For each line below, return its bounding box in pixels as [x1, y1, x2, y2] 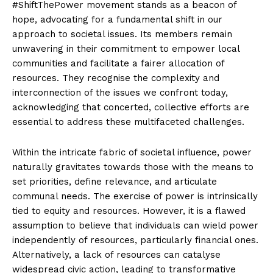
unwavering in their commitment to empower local [12, 43, 239, 54]
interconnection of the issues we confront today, [12, 87, 228, 98]
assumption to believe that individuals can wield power [12, 219, 258, 231]
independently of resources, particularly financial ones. [12, 234, 258, 246]
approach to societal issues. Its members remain [12, 28, 232, 40]
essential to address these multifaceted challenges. [12, 116, 244, 127]
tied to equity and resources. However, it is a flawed [12, 205, 246, 216]
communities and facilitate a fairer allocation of [12, 57, 224, 69]
